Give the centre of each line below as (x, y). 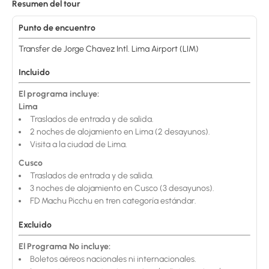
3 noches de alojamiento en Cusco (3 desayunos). (122, 188)
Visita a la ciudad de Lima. (79, 144)
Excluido (35, 225)
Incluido (34, 72)
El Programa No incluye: (65, 246)
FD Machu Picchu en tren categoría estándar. (113, 201)
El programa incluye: (59, 94)
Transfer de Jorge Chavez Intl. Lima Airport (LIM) (109, 49)
